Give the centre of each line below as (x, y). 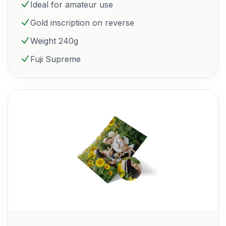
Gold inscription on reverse (82, 23)
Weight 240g (54, 41)
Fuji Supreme (55, 59)
